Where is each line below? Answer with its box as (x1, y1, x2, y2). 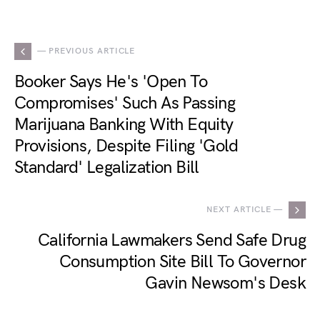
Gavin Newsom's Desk (145, 273, 306, 294)
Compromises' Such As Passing (14, 93, 236, 114)
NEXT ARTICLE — (206, 204, 283, 215)
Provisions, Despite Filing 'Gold (14, 136, 239, 156)
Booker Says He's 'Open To (14, 71, 207, 92)
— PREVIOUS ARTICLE (37, 46, 136, 56)
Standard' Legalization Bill (14, 157, 199, 178)
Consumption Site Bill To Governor (59, 251, 306, 272)
